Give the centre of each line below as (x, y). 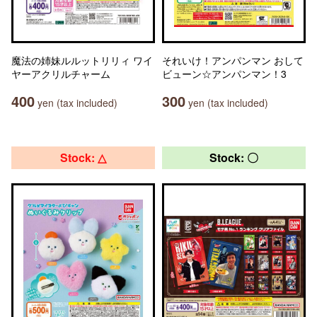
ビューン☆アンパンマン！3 (224, 74)
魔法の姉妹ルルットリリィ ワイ (82, 60)
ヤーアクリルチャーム (61, 74)
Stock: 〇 (234, 157)
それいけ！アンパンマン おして (233, 60)
